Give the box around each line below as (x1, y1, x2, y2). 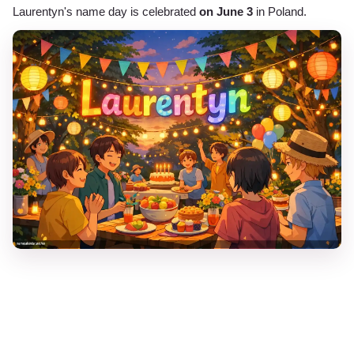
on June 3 (199, 5, 253, 19)
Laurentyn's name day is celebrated (13, 5, 199, 19)
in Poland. (253, 5, 307, 19)
